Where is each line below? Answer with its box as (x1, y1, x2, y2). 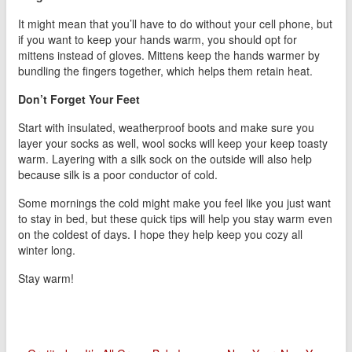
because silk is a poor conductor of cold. (18, 167, 218, 183)
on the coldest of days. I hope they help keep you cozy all (18, 226, 302, 243)
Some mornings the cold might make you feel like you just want (18, 195, 331, 211)
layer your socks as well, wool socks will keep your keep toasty (18, 135, 328, 152)
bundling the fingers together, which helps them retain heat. (18, 63, 313, 79)
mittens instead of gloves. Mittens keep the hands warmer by (18, 47, 320, 64)
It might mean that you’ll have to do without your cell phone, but (18, 16, 332, 32)
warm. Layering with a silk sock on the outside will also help (18, 151, 312, 167)
